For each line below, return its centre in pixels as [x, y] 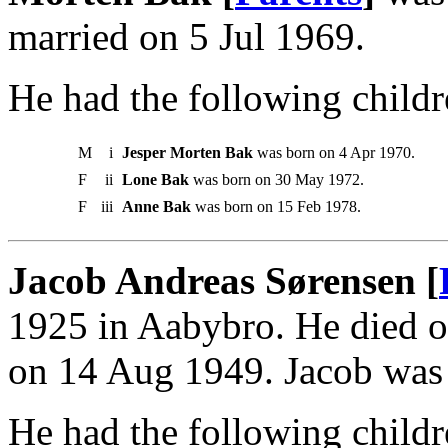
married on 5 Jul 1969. [186, 36]
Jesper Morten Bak [187, 152]
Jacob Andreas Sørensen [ [223, 280]
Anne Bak [156, 206]
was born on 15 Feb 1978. [276, 206]
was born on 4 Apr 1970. [334, 152]
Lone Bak [155, 179]
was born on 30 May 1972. [276, 179]
